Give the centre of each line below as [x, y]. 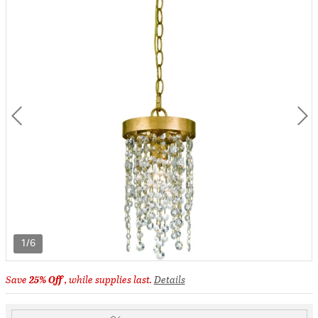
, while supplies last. [109, 279]
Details [169, 279]
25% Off [46, 279]
